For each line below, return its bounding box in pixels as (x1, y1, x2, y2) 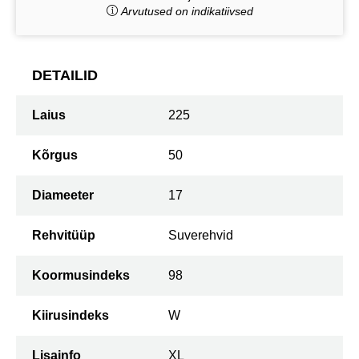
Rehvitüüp (32, 228, 95, 242)
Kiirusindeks (32, 308, 109, 322)
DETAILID (32, 67, 98, 83)
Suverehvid (168, 228, 233, 242)
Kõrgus (32, 147, 78, 162)
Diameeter (32, 188, 94, 202)
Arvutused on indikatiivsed (117, 4, 253, 18)
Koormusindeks (32, 268, 130, 282)
